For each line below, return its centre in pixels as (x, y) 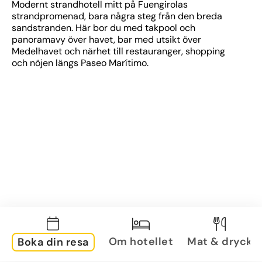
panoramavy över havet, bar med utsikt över (106, 39)
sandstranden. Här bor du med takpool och (104, 28)
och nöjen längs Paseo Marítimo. (80, 63)
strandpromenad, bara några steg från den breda (117, 16)
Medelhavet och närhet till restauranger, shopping (118, 51)
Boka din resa (53, 242)
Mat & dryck (220, 241)
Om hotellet (141, 241)
